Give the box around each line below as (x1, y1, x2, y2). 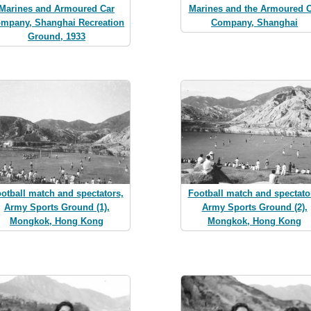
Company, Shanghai (211, 17, 298, 28)
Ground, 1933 (28, 31, 85, 42)
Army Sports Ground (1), (3, 201, 110, 212)
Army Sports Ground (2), (201, 201, 308, 212)
